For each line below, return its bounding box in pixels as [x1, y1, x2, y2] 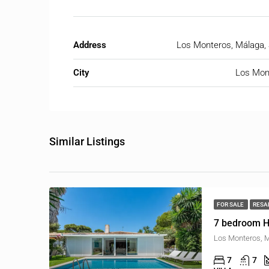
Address [73, 40, 106, 51]
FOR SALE [217, 201, 245, 208]
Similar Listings [49, 135, 125, 148]
